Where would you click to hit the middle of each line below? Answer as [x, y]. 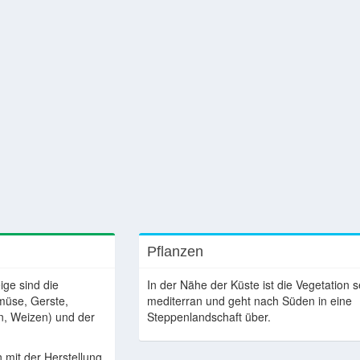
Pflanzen [176, 252]
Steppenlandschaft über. [209, 317]
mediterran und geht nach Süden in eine [250, 301]
